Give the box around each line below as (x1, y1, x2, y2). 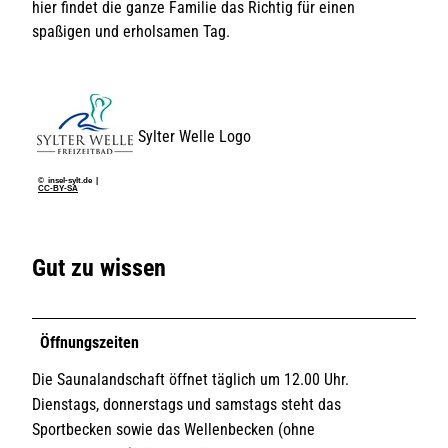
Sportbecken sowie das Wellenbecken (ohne (32, 419, 315, 439)
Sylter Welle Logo (138, 127, 251, 147)
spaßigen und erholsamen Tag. (32, 21, 230, 41)
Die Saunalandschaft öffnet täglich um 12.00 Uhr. (32, 369, 349, 389)
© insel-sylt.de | (38, 175, 102, 185)
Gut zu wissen (32, 253, 166, 282)
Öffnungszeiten (40, 332, 139, 352)
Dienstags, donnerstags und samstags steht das (32, 394, 341, 414)
